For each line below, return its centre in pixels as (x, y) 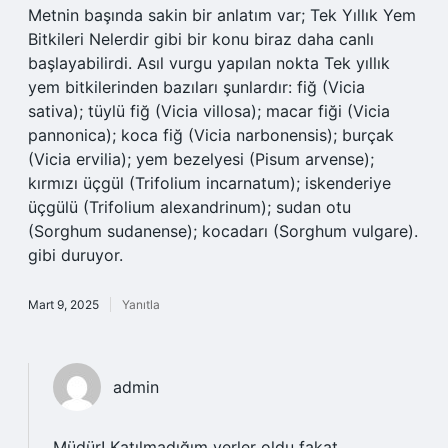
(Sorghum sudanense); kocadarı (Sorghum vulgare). (223, 231)
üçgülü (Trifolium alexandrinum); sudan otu (189, 207)
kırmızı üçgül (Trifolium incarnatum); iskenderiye (209, 183)
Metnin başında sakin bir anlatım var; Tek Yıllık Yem (222, 15)
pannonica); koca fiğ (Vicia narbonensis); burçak (211, 135)
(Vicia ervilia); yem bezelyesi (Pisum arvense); (201, 159)
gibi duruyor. (75, 255)
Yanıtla (141, 304)
